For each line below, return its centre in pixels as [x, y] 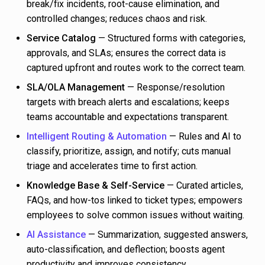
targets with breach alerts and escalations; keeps [128, 102]
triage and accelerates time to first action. [112, 166]
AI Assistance [56, 235]
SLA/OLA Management [76, 88]
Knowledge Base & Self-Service [96, 186]
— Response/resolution [175, 88]
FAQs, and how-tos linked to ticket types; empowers [135, 201]
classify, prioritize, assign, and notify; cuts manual [129, 151]
